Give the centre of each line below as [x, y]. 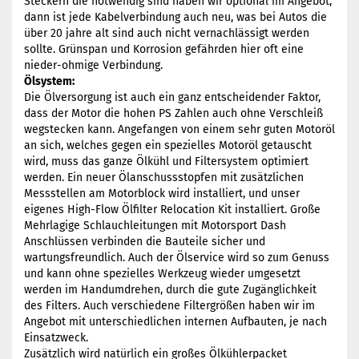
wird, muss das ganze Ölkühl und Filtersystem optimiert [166, 161]
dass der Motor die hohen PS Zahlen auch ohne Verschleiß [173, 113]
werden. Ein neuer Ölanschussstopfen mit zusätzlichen [164, 177]
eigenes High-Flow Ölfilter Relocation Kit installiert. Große [172, 210]
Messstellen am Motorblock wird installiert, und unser [162, 194]
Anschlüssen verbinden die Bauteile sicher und [145, 242]
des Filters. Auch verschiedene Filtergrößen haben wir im [169, 306]
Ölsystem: [49, 81]
